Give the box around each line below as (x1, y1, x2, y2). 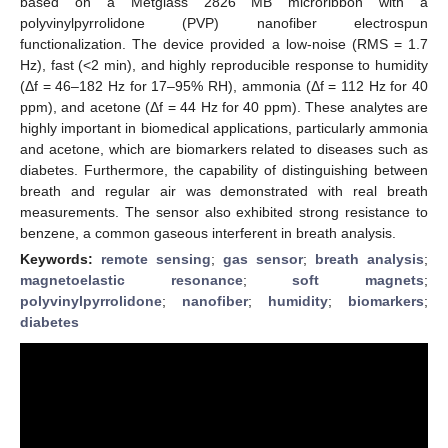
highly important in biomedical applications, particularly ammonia (20, 119, 428, 136)
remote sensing (101, 250, 211, 267)
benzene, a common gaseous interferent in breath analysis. (20, 224, 396, 241)
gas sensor (223, 250, 303, 267)
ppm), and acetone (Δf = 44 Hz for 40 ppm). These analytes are (20, 98, 428, 115)
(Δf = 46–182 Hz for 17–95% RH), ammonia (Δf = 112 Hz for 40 (20, 77, 428, 94)
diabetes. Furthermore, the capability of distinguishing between (20, 161, 428, 178)
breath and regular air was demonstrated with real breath (20, 182, 428, 199)
